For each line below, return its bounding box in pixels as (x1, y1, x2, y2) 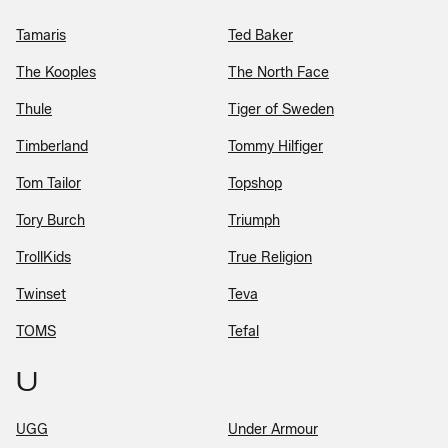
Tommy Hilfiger (228, 137, 323, 155)
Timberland (16, 137, 88, 155)
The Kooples (16, 63, 96, 81)
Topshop (228, 174, 282, 192)
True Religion (228, 248, 312, 266)
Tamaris (16, 26, 66, 44)
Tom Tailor (16, 174, 81, 192)
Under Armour (228, 420, 318, 438)
